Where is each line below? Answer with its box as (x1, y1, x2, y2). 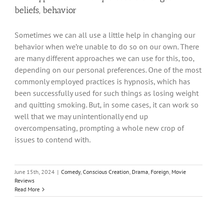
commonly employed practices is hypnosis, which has (15, 77, 190, 87)
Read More (15, 186, 40, 193)
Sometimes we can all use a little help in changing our (15, 30, 195, 40)
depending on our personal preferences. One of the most (15, 65, 201, 75)
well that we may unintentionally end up (15, 111, 148, 122)
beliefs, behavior (15, 5, 77, 16)
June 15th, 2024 (15, 168, 55, 176)
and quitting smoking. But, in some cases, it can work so (15, 100, 199, 110)
